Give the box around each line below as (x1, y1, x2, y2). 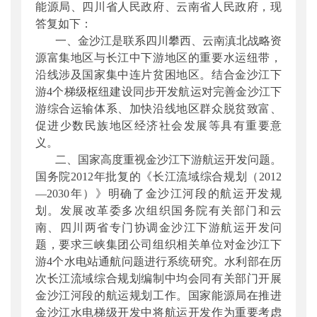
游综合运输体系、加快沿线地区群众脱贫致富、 (35, 102, 282, 115)
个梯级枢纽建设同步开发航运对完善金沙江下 (52, 85, 282, 98)
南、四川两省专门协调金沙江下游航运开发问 (35, 221, 282, 234)
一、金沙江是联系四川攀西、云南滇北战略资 (55, 34, 282, 47)
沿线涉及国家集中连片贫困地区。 (35, 68, 212, 81)
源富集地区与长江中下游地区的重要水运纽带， (35, 51, 282, 64)
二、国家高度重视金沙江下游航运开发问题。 (55, 153, 282, 166)
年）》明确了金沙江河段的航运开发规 (69, 187, 282, 200)
